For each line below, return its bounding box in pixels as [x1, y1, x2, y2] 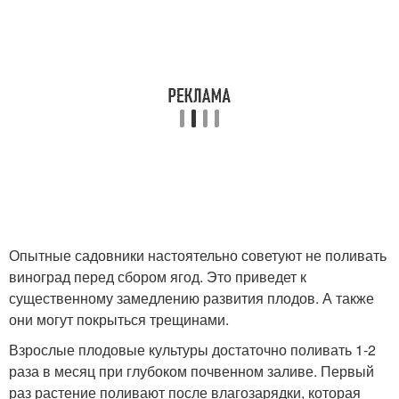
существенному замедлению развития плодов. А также [9, 288, 374, 308]
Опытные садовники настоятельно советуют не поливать [9, 245, 387, 265]
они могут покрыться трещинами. [9, 309, 229, 330]
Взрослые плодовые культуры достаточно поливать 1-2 [9, 339, 376, 360]
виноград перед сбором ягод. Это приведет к [9, 266, 306, 287]
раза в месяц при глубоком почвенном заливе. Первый [9, 361, 374, 381]
